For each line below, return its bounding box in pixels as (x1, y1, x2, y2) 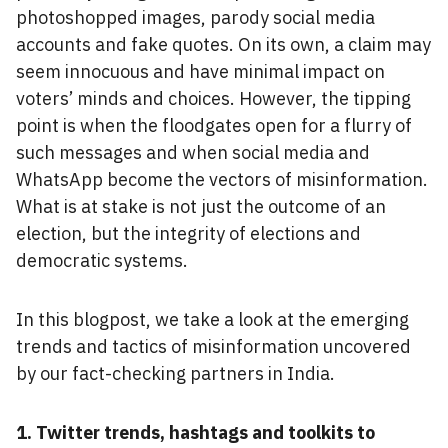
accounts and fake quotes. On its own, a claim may (16, 33, 431, 56)
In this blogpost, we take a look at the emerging (16, 308, 409, 331)
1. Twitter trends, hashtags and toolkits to (16, 421, 375, 444)
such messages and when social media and (16, 141, 370, 164)
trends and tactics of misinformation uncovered (16, 335, 411, 358)
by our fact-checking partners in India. (16, 362, 335, 385)
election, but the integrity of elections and (16, 222, 361, 245)
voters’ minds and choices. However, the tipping (16, 87, 411, 110)
